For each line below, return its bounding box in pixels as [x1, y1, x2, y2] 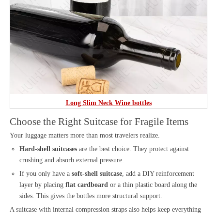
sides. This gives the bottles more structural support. [19, 192, 162, 200]
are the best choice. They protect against [77, 145, 189, 153]
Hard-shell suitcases [19, 145, 77, 153]
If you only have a [19, 170, 72, 177]
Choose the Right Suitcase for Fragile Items [10, 115, 188, 127]
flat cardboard [65, 181, 108, 188]
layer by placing [19, 181, 65, 188]
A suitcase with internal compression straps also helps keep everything [10, 205, 201, 213]
